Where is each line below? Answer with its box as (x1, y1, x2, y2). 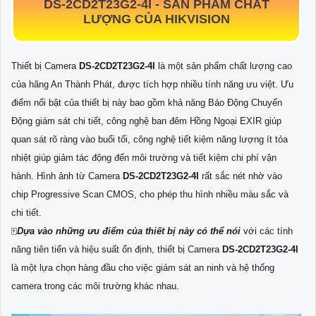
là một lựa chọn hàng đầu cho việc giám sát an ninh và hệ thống (11, 262, 274, 273)
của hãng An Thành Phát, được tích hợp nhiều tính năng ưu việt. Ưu (11, 78, 293, 90)
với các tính (243, 225, 293, 236)
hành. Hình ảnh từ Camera (11, 170, 123, 181)
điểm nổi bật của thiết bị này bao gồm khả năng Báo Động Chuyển (11, 97, 282, 108)
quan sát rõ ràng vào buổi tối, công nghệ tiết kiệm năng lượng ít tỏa (11, 133, 288, 145)
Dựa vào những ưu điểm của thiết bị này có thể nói (17, 225, 243, 236)
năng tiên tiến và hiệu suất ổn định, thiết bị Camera (11, 243, 222, 255)
